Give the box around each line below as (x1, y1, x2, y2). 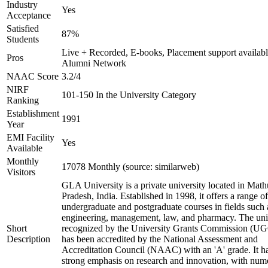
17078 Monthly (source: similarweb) (62, 162, 199, 172)
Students (7, 34, 39, 44)
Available (7, 143, 42, 153)
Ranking (7, 95, 39, 105)
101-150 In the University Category (62, 90, 196, 100)
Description (7, 234, 50, 244)
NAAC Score (7, 71, 59, 81)
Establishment (7, 108, 59, 118)
